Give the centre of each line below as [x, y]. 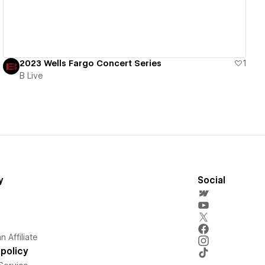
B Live [32, 75]
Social [211, 180]
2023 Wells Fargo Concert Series [91, 63]
